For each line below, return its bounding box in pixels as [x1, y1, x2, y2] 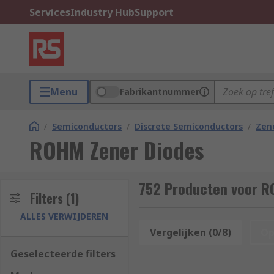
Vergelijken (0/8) [149, 226, 231, 239]
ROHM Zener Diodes [29, 133, 204, 166]
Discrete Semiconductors [135, 120, 243, 132]
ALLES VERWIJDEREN [20, 210, 109, 222]
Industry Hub [70, 6, 135, 19]
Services [29, 6, 70, 19]
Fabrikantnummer [120, 86, 199, 97]
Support [135, 6, 174, 19]
